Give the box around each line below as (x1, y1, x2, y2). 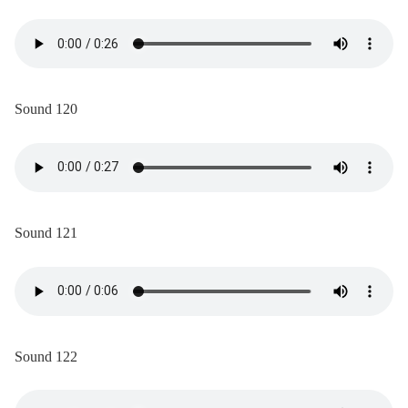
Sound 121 (15, 225, 77, 241)
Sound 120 (15, 101, 77, 117)
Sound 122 (15, 348, 77, 364)
